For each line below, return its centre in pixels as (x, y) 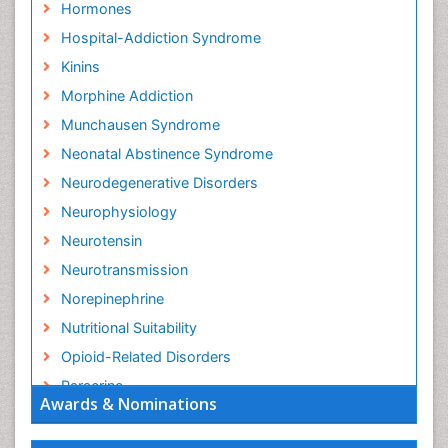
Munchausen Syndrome (140, 124)
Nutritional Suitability (128, 327)
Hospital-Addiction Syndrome (160, 37)
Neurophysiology (118, 211)
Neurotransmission (124, 269)
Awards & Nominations (128, 404)
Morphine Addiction (126, 95)
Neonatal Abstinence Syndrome (166, 153)
